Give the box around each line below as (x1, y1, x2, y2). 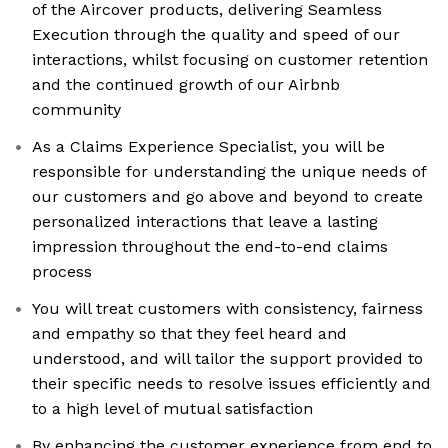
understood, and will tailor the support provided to (32, 349, 423, 369)
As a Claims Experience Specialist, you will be (32, 137, 385, 157)
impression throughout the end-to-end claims (32, 237, 388, 257)
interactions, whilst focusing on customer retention (32, 50, 428, 70)
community (32, 100, 121, 120)
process (32, 262, 92, 282)
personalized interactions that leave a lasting (32, 212, 378, 232)
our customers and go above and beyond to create (32, 187, 423, 207)
